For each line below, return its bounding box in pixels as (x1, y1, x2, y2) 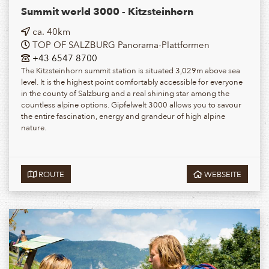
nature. (21, 120, 46, 133)
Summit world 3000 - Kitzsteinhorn (21, 2, 193, 20)
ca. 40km (30, 23, 70, 38)
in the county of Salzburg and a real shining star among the (21, 86, 229, 99)
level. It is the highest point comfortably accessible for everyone (21, 74, 243, 88)
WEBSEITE (202, 167, 241, 180)
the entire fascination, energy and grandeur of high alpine (21, 109, 225, 122)
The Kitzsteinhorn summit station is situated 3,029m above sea (21, 63, 240, 76)
